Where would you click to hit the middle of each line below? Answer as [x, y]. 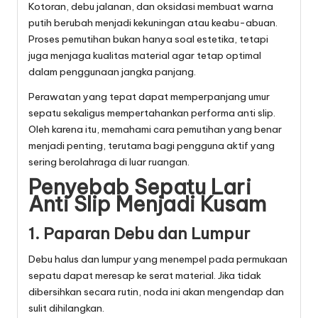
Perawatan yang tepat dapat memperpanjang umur [149, 97]
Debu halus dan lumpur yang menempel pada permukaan [158, 259]
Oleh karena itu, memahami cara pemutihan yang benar [155, 130]
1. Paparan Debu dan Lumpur [139, 234]
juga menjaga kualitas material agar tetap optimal [145, 56]
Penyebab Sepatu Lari [140, 187]
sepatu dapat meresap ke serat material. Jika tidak [145, 276]
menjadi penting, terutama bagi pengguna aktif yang [152, 146]
